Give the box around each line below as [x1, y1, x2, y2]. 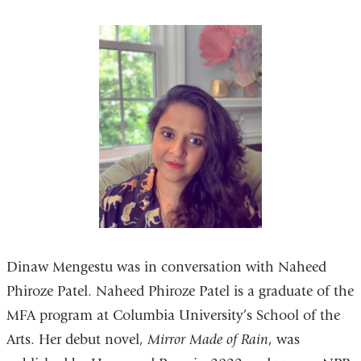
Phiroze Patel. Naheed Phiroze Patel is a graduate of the [6, 282, 354, 300]
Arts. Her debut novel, [6, 330, 147, 348]
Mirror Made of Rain [147, 330, 268, 348]
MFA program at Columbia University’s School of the [6, 306, 340, 324]
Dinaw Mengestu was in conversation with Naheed [6, 258, 326, 276]
